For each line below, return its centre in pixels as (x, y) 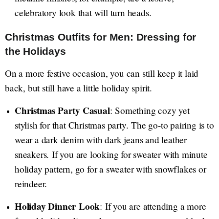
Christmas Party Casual (62, 111)
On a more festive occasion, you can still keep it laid (102, 73)
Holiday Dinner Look (57, 207)
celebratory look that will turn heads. (83, 13)
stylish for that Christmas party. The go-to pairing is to (114, 125)
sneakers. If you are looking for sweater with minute (111, 154)
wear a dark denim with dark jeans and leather (101, 140)
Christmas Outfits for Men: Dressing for (101, 37)
